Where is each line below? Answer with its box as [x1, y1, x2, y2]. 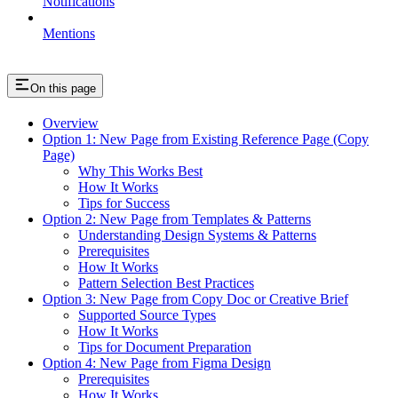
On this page [30, 82, 96, 96]
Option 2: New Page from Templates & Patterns [43, 211, 311, 227]
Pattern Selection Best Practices [78, 275, 254, 291]
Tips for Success [78, 195, 170, 211]
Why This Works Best [78, 163, 203, 179]
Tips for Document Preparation [78, 339, 251, 355]
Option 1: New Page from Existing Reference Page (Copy [43, 131, 369, 147]
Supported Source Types [78, 307, 216, 323]
